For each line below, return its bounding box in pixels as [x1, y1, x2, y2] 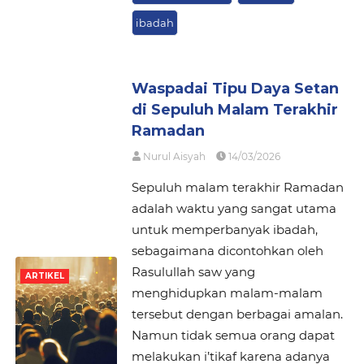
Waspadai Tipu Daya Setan [131, 80, 339, 97]
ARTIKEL [25, 270, 64, 281]
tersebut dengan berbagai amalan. [131, 305, 343, 322]
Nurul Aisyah [141, 149, 206, 162]
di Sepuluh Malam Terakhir [131, 101, 338, 119]
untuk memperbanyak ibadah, [131, 221, 318, 237]
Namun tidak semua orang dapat [131, 327, 335, 343]
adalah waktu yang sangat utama [131, 200, 336, 216]
